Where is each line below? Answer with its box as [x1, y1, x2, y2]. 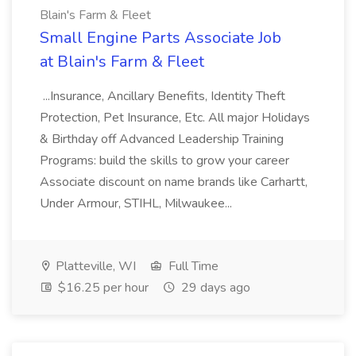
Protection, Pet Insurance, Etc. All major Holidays [40, 109, 310, 126]
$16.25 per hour [55, 279, 149, 296]
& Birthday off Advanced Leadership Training [40, 130, 284, 148]
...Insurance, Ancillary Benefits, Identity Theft [40, 87, 285, 105]
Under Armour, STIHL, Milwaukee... [40, 195, 235, 212]
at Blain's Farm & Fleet [40, 51, 204, 72]
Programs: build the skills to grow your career [40, 152, 289, 169]
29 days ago [178, 279, 250, 296]
